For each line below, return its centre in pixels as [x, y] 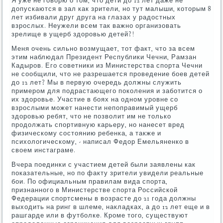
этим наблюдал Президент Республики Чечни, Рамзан [104, 57]
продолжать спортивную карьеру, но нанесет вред [98, 125]
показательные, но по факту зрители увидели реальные [108, 173]
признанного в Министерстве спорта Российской [95, 190]
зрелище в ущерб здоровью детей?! [73, 34]
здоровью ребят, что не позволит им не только [92, 116]
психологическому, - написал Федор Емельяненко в [101, 142]
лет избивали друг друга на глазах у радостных [94, 17]
